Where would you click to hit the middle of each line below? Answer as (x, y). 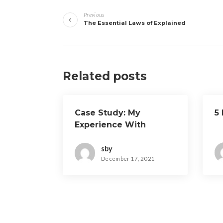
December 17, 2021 (128, 159)
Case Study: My (108, 113)
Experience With (110, 125)
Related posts (105, 76)
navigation (111, 24)
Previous (94, 15)
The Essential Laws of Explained (135, 23)
